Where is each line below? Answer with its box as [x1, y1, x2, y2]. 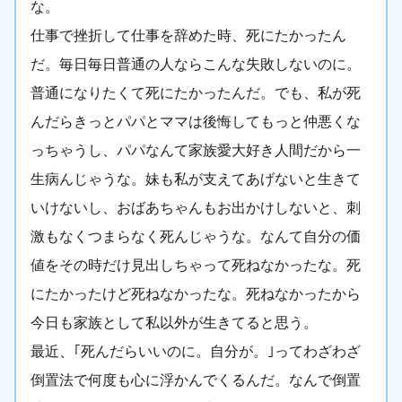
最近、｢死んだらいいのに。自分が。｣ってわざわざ [31, 344, 361, 360]
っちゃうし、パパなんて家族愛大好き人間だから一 [31, 143, 361, 159]
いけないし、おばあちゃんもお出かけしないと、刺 [31, 200, 361, 216]
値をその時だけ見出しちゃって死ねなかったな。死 [31, 258, 361, 274]
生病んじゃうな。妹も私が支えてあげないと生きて [31, 171, 361, 188]
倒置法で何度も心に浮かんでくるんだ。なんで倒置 [31, 372, 361, 389]
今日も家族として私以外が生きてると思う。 [31, 315, 318, 331]
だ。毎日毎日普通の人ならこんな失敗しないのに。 [31, 57, 361, 73]
